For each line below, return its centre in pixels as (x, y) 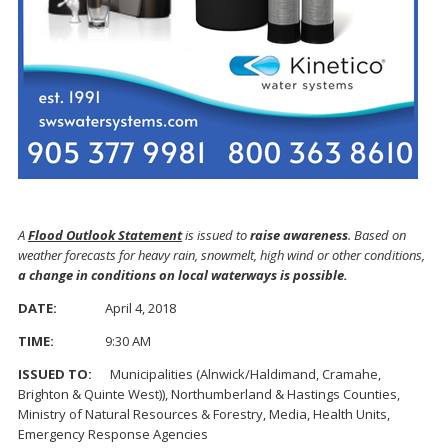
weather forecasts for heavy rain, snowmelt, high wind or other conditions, (221, 255)
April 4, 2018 (140, 308)
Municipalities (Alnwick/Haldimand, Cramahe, (245, 374)
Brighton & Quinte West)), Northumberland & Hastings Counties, (209, 394)
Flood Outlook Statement (105, 235)
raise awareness (299, 235)
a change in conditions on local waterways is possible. (183, 275)
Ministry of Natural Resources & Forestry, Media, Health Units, (204, 414)
